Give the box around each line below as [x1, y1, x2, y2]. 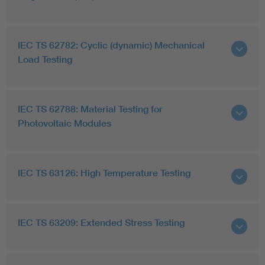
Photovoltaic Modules [18, 117, 111, 129]
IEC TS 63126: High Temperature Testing [18, 166, 190, 179]
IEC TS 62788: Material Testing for [18, 102, 163, 115]
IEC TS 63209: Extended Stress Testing [18, 216, 185, 228]
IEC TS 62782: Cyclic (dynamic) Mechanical [18, 38, 205, 51]
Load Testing [18, 53, 72, 65]
